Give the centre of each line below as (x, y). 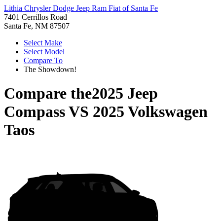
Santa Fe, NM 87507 (37, 26)
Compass (35, 112)
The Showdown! (50, 69)
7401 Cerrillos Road (36, 17)
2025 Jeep (125, 93)
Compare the (48, 93)
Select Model (44, 52)
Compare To (43, 60)
